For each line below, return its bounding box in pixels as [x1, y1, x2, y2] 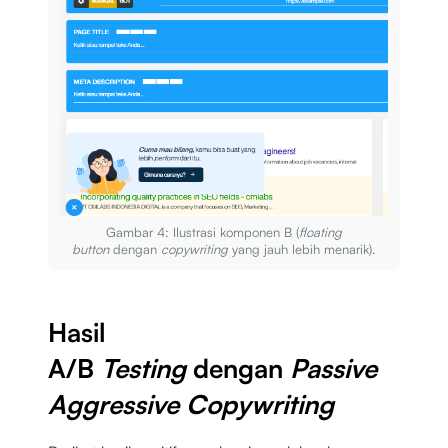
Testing [101, 351, 193, 384]
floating [298, 223, 342, 240]
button [72, 240, 114, 257]
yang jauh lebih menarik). [232, 240, 376, 257]
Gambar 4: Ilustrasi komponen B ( [105, 223, 299, 240]
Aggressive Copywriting [48, 387, 334, 420]
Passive [290, 351, 377, 384]
